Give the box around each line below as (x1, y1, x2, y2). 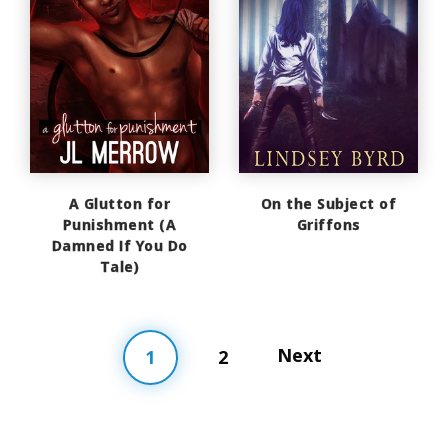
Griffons (296, 215, 361, 235)
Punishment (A (62, 215, 177, 235)
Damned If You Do (51, 236, 188, 256)
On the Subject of (260, 194, 397, 214)
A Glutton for (68, 194, 171, 214)
